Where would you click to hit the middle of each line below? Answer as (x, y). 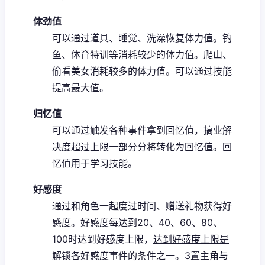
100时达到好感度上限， (103, 239)
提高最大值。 (80, 87)
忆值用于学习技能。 (95, 163)
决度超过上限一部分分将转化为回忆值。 (137, 146)
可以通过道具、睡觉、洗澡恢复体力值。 (137, 38)
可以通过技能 (203, 71)
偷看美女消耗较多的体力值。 (114, 71)
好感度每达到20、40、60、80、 (151, 222)
